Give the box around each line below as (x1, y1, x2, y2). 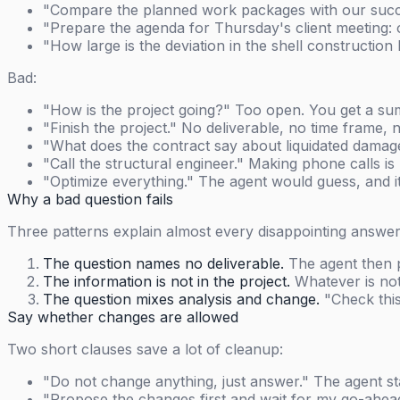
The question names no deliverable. (43, 254, 284, 273)
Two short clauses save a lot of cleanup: (7, 340, 283, 359)
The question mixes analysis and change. (43, 290, 320, 309)
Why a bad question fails (7, 190, 173, 209)
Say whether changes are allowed (7, 308, 238, 327)
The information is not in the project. (43, 272, 290, 291)
